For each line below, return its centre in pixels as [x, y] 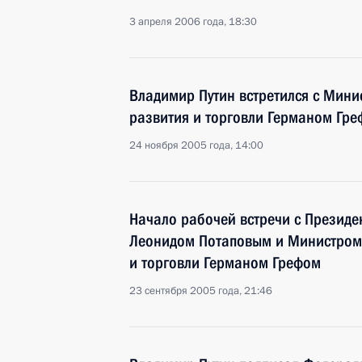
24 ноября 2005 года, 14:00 [196, 145]
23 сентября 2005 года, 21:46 [201, 291]
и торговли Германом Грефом [225, 263]
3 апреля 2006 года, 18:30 [193, 22]
